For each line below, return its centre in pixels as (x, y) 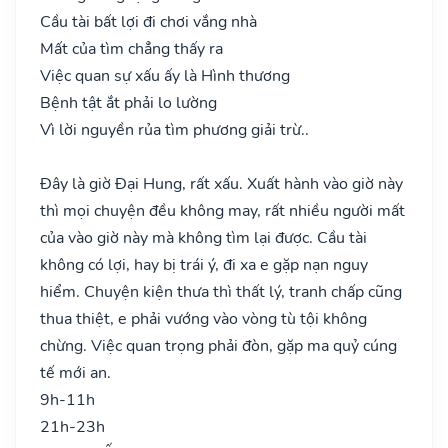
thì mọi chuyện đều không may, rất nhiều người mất (222, 210)
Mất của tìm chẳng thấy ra (131, 48)
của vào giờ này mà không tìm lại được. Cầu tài (203, 237)
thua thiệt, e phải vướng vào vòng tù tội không (203, 318)
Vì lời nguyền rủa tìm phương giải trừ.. (174, 129)
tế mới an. (75, 372)
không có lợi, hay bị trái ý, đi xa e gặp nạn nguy (204, 264)
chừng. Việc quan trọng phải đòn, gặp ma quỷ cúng (218, 345)
